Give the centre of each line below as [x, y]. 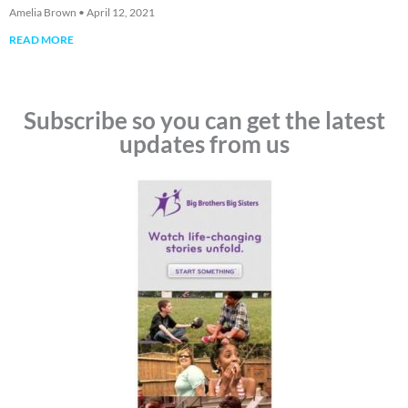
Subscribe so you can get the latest [204, 121]
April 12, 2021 [120, 13]
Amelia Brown [44, 13]
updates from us [204, 144]
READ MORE [41, 40]
